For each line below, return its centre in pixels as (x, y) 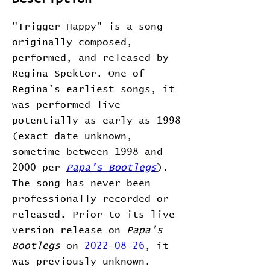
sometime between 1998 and (87, 152)
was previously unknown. (81, 262)
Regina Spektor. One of (78, 74)
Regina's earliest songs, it (93, 89)
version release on (69, 230)
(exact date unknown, (72, 136)
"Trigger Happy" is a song (87, 27)
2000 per (39, 168)
